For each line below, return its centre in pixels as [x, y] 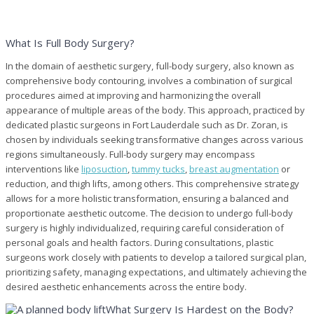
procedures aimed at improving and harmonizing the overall [133, 95]
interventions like [43, 169]
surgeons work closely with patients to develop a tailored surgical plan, [156, 257]
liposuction [104, 169]
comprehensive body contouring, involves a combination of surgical [149, 80]
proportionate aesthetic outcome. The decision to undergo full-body [149, 213]
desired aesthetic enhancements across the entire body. [126, 286]
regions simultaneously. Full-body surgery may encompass [130, 154]
